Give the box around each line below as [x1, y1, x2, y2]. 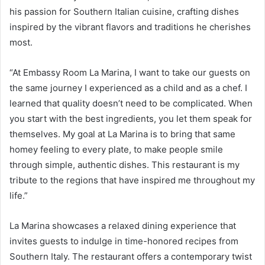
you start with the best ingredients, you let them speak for [9, 112, 252, 124]
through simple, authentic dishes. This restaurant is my [9, 159, 240, 170]
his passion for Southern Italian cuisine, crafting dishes [9, 5, 239, 17]
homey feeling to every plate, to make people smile [9, 143, 223, 155]
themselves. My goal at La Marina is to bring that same [9, 128, 235, 140]
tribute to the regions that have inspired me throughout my [9, 174, 255, 186]
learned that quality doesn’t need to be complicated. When [9, 97, 253, 109]
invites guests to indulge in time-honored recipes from [9, 235, 238, 247]
